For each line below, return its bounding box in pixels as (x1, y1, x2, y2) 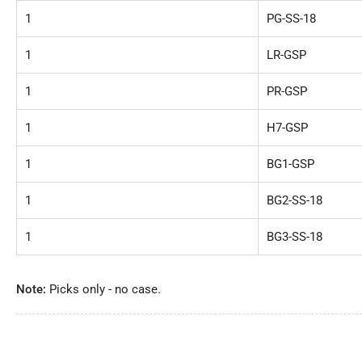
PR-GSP (267, 83, 307, 99)
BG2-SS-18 (267, 192, 322, 208)
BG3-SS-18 (267, 229, 322, 244)
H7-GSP (267, 120, 308, 135)
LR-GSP (267, 47, 309, 62)
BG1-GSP (267, 156, 314, 171)
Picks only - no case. (46, 281, 164, 297)
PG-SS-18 (267, 11, 316, 26)
